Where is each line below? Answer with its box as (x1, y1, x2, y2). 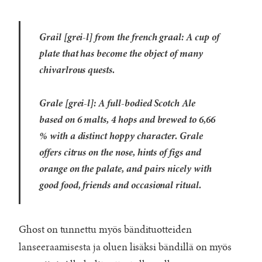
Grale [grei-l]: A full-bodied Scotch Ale (39, 99, 195, 110)
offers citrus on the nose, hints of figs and (39, 149, 201, 159)
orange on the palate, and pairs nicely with (39, 165, 212, 175)
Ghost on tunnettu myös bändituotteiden (19, 224, 192, 236)
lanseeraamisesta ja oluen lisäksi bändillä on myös (19, 242, 232, 254)
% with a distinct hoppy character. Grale (39, 132, 203, 143)
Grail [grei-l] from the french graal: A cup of (39, 33, 219, 44)
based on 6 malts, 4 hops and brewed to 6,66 (39, 116, 215, 126)
